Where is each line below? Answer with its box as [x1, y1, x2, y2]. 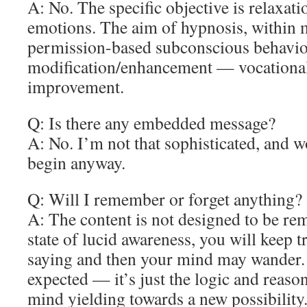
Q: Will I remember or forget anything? [27, 187, 302, 210]
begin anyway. [27, 151, 125, 174]
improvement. [27, 75, 124, 98]
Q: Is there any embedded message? [27, 111, 275, 134]
